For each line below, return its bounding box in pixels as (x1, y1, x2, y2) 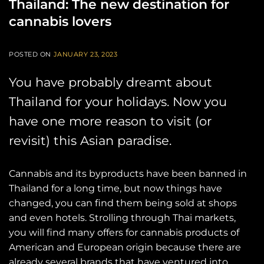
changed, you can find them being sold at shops (9, 197, 237, 209)
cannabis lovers (9, 13, 111, 30)
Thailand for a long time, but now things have (9, 183, 222, 194)
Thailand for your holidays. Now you (9, 94, 227, 110)
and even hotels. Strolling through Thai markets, (9, 212, 236, 224)
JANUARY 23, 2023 (53, 50, 118, 59)
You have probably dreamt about (9, 75, 212, 90)
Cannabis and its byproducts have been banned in (9, 168, 247, 180)
